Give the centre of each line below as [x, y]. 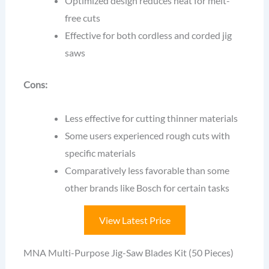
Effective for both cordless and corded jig [149, 35]
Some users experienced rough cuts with [148, 135]
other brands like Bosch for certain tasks [147, 187]
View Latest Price [134, 220]
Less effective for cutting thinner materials [152, 118]
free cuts [83, 17]
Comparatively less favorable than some [147, 170]
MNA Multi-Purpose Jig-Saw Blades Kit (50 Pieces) [128, 252]
